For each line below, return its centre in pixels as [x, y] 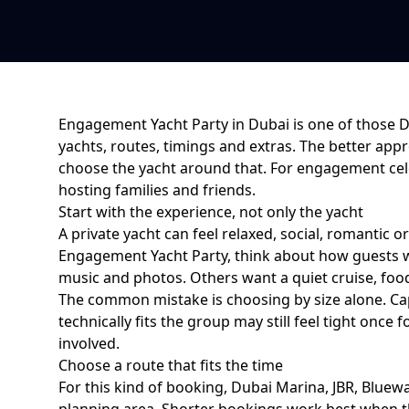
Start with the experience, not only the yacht [211, 212]
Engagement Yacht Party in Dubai [174, 124]
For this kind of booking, [145, 387]
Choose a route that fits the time [171, 365]
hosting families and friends [155, 190]
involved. [89, 343]
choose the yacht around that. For [178, 168]
